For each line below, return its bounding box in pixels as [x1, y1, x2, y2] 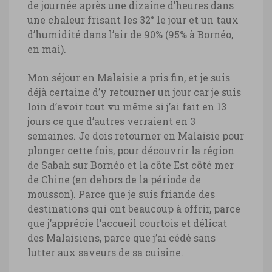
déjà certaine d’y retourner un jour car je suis [27, 86, 241, 99]
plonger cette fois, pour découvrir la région [27, 144, 234, 157]
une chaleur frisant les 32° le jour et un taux [27, 13, 239, 27]
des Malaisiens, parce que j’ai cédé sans [27, 231, 216, 245]
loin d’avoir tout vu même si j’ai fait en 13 [27, 100, 226, 114]
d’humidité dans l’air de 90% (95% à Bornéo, [27, 28, 233, 41]
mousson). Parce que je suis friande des [27, 188, 215, 201]
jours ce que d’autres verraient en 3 [27, 115, 195, 128]
